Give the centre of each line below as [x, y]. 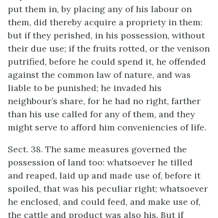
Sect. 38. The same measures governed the [97, 149]
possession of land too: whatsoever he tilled [100, 162]
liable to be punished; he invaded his [85, 88]
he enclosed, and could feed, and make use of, [104, 202]
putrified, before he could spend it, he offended [107, 62]
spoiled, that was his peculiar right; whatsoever [108, 189]
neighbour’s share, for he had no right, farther [104, 101]
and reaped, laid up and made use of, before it [104, 175]
